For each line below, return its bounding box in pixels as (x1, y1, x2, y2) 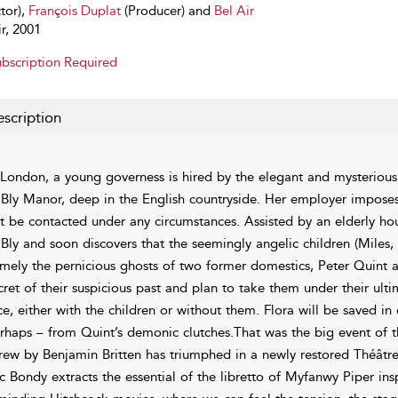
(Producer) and (120, 3, 214, 19)
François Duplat (28, 3, 121, 19)
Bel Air (213, 3, 254, 19)
